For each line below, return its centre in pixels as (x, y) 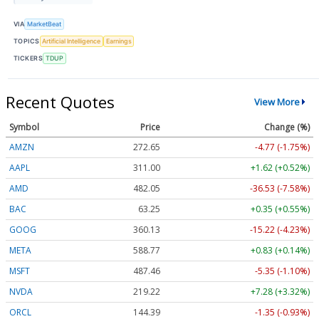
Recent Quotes (60, 101)
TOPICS (27, 41)
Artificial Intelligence (72, 41)
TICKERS (28, 58)
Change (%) (287, 127)
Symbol (24, 127)
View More (277, 102)
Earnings (119, 41)
